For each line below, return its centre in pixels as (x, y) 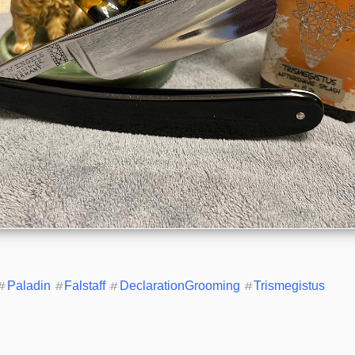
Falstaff (85, 286)
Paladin (29, 286)
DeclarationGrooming (179, 286)
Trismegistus (289, 286)
